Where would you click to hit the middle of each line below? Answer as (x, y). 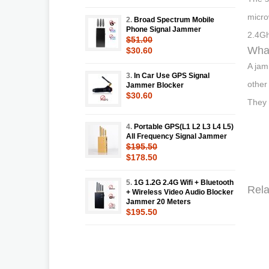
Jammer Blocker (155, 85)
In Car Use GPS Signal (172, 75)
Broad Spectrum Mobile (174, 20)
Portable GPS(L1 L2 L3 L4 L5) (184, 126)
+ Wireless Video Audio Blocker (180, 192)
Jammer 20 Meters (159, 201)
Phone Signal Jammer (164, 29)
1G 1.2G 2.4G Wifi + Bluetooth (184, 182)
